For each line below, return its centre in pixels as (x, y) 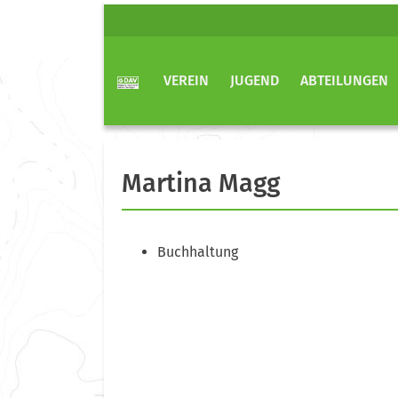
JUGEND (255, 80)
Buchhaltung (198, 251)
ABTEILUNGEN (344, 80)
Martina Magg (201, 183)
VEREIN (186, 80)
